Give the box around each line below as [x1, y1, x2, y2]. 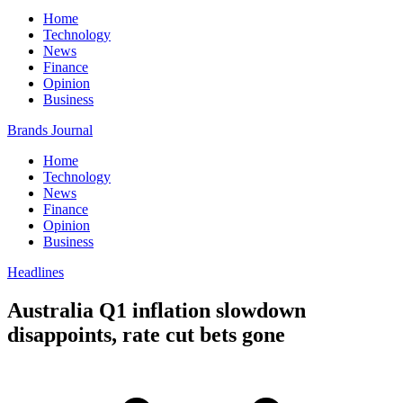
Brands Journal [7, 122, 93, 138]
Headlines [7, 264, 64, 280]
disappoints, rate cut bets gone [7, 322, 285, 346]
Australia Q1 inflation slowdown [7, 298, 306, 322]
